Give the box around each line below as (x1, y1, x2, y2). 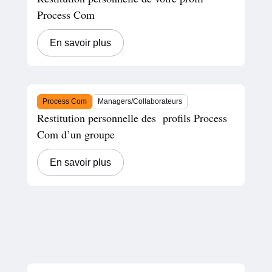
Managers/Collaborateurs (97, 97, 182, 106)
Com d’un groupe (36, 126, 115, 141)
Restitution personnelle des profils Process (36, 110, 227, 125)
